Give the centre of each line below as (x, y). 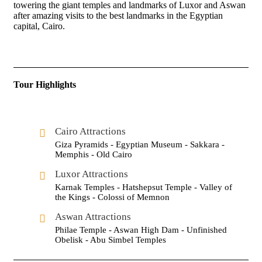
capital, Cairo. (39, 26)
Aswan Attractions (93, 217)
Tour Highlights (45, 85)
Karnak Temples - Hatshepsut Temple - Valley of (144, 187)
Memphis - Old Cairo (94, 155)
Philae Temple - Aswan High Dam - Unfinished (141, 230)
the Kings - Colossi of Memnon (112, 197)
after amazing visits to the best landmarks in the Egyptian (118, 16)
